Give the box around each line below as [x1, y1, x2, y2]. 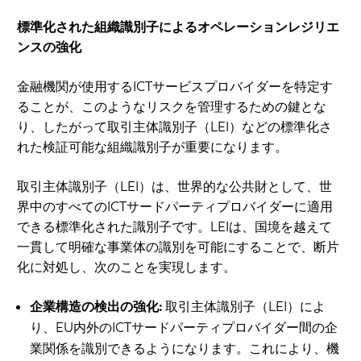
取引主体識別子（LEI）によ [162, 297, 326, 315]
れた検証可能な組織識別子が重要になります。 [17, 138, 288, 156]
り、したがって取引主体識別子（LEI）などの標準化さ [17, 118, 332, 135]
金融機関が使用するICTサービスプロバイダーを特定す [17, 77, 333, 95]
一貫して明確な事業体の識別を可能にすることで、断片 [17, 238, 339, 255]
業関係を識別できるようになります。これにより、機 [30, 339, 339, 357]
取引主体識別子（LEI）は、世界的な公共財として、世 [17, 177, 332, 195]
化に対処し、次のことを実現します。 [17, 258, 236, 276]
